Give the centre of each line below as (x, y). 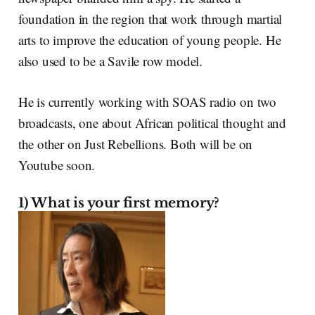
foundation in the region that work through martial (150, 19)
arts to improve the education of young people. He (149, 40)
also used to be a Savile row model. (110, 61)
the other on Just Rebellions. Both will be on (135, 144)
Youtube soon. (57, 165)
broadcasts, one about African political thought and (152, 123)
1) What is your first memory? (119, 203)
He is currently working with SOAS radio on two (147, 102)
